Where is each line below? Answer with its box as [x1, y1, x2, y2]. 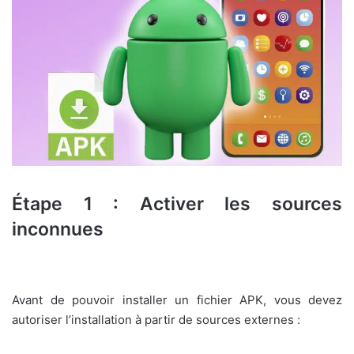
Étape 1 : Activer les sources [12, 192, 342, 215]
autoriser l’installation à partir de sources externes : [12, 312, 300, 328]
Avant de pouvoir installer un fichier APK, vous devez [12, 292, 342, 308]
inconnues [12, 217, 104, 240]
